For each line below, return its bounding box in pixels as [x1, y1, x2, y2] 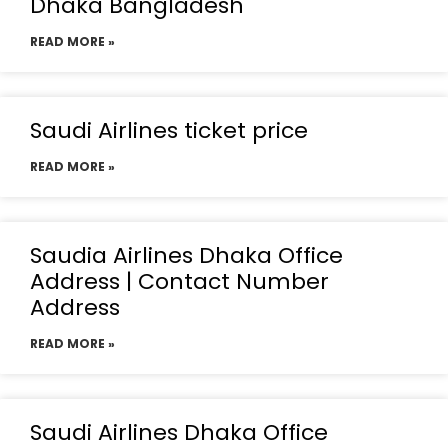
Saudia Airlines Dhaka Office [30, 240, 343, 271]
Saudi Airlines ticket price [30, 115, 308, 146]
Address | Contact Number [30, 266, 329, 297]
